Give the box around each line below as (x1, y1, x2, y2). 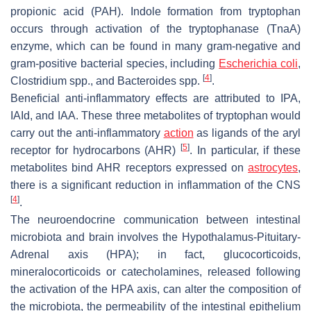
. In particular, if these (190, 144, 301, 156)
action (163, 126, 194, 139)
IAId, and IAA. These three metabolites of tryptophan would (10, 109, 301, 121)
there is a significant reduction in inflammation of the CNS (10, 178, 301, 191)
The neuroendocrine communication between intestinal (10, 213, 301, 226)
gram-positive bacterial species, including (10, 57, 219, 69)
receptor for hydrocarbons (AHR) (10, 144, 180, 156)
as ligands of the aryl (193, 126, 301, 139)
